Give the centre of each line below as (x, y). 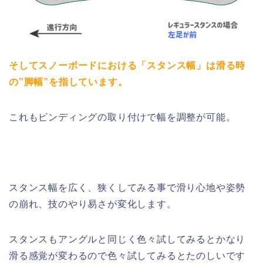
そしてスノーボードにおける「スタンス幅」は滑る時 (127, 66)
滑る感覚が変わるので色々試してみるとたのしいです (127, 256)
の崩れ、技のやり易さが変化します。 (93, 204)
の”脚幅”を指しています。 (68, 82)
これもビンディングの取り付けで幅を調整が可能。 (122, 117)
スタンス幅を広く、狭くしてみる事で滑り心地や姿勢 (127, 188)
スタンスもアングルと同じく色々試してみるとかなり (127, 240)
